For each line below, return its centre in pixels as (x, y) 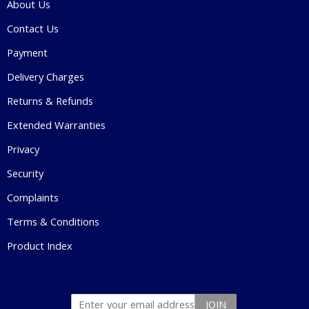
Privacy (23, 149)
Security (25, 173)
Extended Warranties (56, 124)
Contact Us (33, 28)
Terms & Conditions (53, 221)
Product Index (40, 245)
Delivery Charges (46, 76)
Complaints (33, 197)
